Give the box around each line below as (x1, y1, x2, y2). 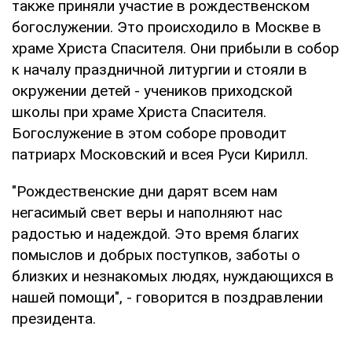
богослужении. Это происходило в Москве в (12, 17, 321, 36)
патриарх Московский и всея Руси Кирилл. (12, 145, 308, 163)
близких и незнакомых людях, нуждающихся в (12, 266, 334, 285)
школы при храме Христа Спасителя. (12, 102, 266, 121)
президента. (12, 309, 96, 328)
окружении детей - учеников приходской (12, 81, 292, 100)
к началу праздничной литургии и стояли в (12, 60, 307, 79)
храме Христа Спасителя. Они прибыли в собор (12, 38, 339, 57)
